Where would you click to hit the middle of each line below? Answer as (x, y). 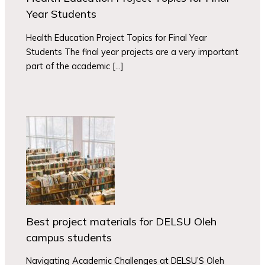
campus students (69, 237)
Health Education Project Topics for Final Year (117, 37)
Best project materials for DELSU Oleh (122, 221)
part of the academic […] (75, 66)
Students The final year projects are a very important (132, 51)
